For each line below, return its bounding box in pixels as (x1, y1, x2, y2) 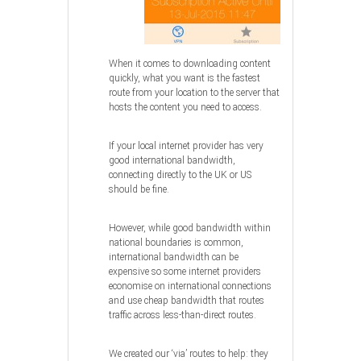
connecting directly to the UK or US (109, 169, 251, 181)
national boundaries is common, (109, 237, 243, 249)
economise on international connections (109, 280, 272, 293)
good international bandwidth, (109, 155, 235, 167)
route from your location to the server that (109, 87, 280, 99)
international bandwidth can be (109, 251, 239, 263)
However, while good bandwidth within (109, 222, 271, 234)
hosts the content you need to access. (109, 102, 262, 114)
